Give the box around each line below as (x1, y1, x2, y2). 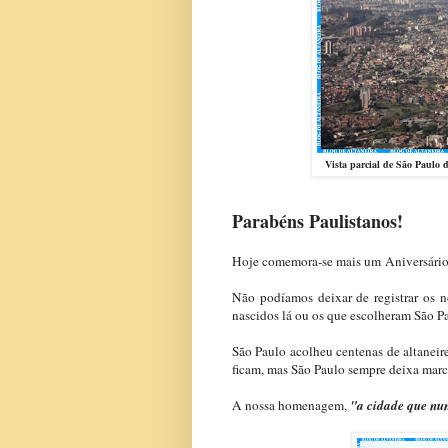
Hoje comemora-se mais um (232, 252, 381, 271)
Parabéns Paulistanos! (232, 208, 403, 235)
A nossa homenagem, (232, 396, 350, 415)
